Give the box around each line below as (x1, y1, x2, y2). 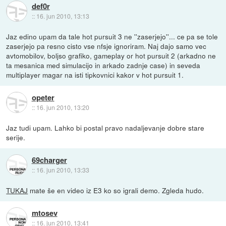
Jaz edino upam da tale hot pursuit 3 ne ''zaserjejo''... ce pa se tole (6, 31, 218, 41)
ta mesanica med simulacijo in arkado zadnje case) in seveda (6, 60, 201, 70)
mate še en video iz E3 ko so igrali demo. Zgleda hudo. (28, 185, 204, 195)
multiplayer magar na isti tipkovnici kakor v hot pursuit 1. (6, 69, 184, 80)
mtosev (31, 207, 58, 219)
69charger (31, 154, 67, 166)
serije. (6, 132, 26, 142)
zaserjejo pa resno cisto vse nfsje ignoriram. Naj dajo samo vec (6, 40, 207, 51)
